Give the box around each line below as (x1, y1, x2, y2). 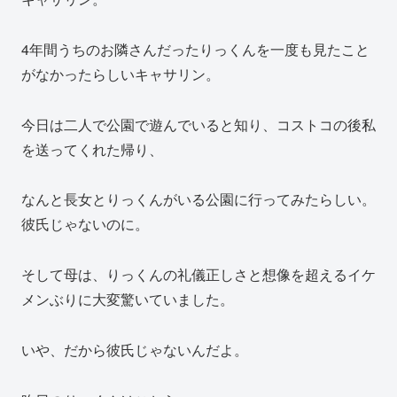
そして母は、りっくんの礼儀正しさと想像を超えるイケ (21, 264, 376, 285)
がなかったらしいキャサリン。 (21, 63, 220, 84)
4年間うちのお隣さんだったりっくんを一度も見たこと (21, 38, 370, 59)
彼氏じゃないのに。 (21, 214, 149, 235)
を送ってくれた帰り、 (21, 138, 163, 160)
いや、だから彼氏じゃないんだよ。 (21, 339, 248, 361)
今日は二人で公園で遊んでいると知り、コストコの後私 (21, 113, 376, 135)
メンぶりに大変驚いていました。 (21, 289, 234, 310)
